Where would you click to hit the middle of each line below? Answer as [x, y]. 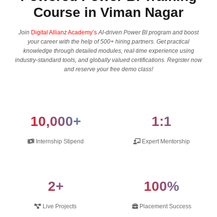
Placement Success [164, 206]
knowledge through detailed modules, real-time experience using [108, 51]
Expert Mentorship [165, 141]
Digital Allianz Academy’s [64, 32]
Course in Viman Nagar [108, 12]
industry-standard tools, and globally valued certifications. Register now [108, 60]
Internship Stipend [59, 141]
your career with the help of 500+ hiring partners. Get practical [108, 41]
